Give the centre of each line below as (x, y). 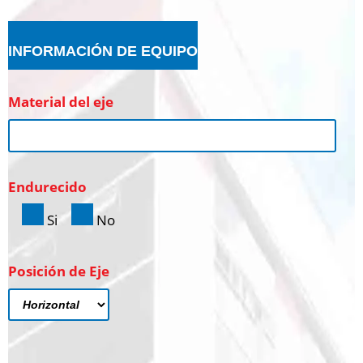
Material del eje (61, 101)
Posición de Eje (59, 271)
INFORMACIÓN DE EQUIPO (103, 51)
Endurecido (47, 186)
